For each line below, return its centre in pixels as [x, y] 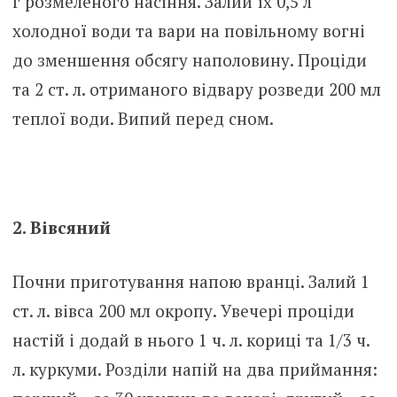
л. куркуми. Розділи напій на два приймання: [195, 370]
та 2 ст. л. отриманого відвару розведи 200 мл [196, 89]
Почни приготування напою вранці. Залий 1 [191, 282]
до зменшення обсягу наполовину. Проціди [189, 59]
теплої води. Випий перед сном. [143, 118]
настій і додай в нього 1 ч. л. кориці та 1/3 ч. [191, 340]
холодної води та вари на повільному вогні [188, 30]
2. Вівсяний [61, 227]
